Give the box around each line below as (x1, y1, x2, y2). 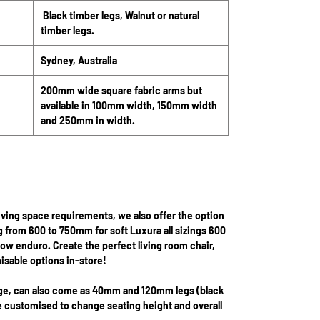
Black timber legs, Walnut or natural (41, 9, 199, 21)
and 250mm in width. (41, 114, 135, 126)
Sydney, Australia (41, 54, 117, 66)
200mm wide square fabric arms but (41, 84, 202, 96)
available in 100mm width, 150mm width (41, 99, 217, 111)
